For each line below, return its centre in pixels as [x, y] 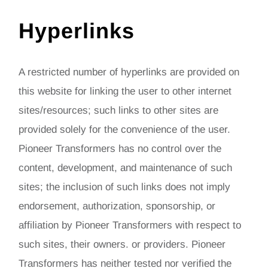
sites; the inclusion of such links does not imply [125, 187]
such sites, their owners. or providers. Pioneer [122, 244]
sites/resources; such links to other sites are [119, 110]
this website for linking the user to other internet [125, 91]
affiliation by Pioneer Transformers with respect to [130, 225]
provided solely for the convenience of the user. [125, 129]
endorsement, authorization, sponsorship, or [117, 206]
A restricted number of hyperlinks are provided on [129, 72]
